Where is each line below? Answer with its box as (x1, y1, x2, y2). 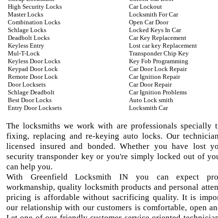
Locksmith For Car (129, 11, 178, 18)
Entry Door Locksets (8, 104, 62, 111)
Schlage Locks (8, 26, 46, 34)
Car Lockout (129, 3, 162, 10)
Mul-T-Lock (8, 50, 40, 57)
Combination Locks (8, 18, 60, 26)
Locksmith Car (129, 104, 168, 111)
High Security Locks (8, 3, 62, 10)
